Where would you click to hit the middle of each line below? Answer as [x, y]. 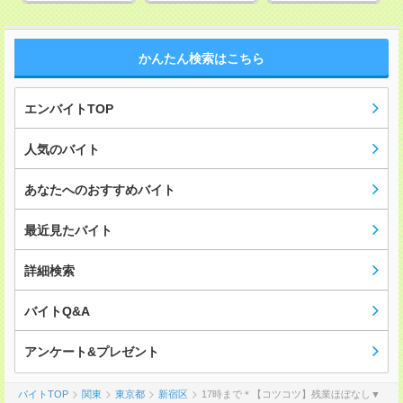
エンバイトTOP [69, 109]
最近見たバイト [68, 231]
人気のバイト [62, 150]
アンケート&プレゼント [92, 352]
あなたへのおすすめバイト [100, 190]
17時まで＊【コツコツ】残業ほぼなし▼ [291, 394]
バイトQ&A [57, 312]
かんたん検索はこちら [201, 59]
